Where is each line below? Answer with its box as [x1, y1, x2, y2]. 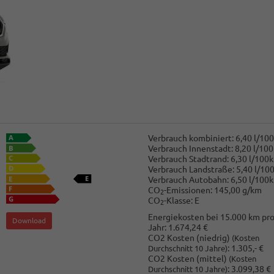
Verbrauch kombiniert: [147, 133, 234, 143]
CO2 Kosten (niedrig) [147, 233, 232, 243]
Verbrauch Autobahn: [147, 174, 229, 185]
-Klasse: [163, 195, 193, 206]
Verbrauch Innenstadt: [147, 143, 233, 154]
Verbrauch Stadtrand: [147, 154, 229, 164]
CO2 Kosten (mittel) [147, 254, 229, 264]
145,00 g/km [213, 185, 262, 195]
